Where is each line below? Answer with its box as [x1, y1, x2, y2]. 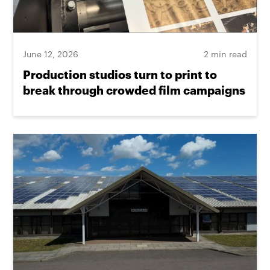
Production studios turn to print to [23, 66, 218, 82]
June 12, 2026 [23, 48, 79, 60]
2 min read [203, 48, 247, 60]
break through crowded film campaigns [23, 81, 246, 98]
